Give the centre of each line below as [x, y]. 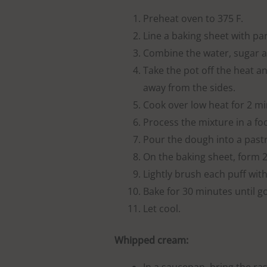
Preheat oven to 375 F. [193, 19]
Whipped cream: [151, 240]
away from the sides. [189, 88]
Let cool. [162, 209]
